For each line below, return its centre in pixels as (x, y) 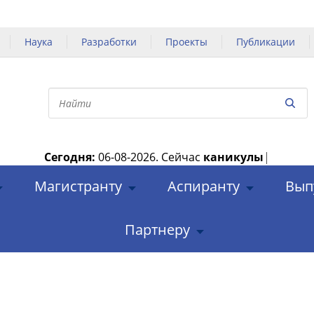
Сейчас (182, 157)
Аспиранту (203, 186)
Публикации (265, 42)
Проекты (186, 42)
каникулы (233, 157)
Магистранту (78, 186)
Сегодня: (70, 157)
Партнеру (157, 230)
